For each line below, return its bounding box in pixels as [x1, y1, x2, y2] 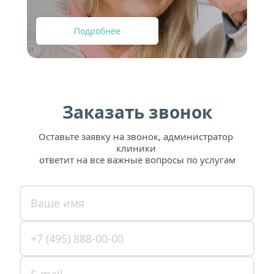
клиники [116, 142, 158, 154]
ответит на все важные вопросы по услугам [39, 154, 235, 166]
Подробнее [74, 24, 120, 37]
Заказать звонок [62, 100, 212, 124]
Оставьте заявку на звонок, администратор [39, 130, 233, 143]
